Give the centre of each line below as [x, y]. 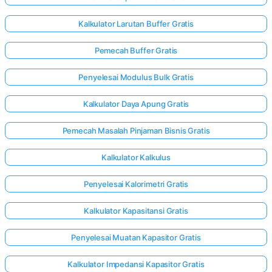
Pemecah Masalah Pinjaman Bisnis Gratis [136, 131]
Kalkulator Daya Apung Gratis [136, 104]
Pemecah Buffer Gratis [136, 51]
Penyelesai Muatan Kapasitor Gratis [136, 238]
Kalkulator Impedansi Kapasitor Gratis [136, 264]
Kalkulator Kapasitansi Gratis [136, 211]
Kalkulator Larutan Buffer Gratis [136, 24]
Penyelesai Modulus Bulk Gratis [136, 77]
